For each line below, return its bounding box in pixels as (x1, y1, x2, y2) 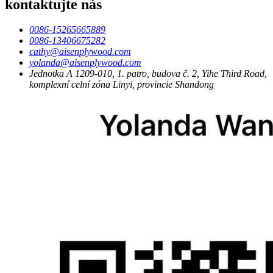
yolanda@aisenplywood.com (29, 57, 141, 68)
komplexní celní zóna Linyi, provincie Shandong (29, 79, 214, 90)
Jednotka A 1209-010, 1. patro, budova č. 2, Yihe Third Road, (29, 68, 267, 79)
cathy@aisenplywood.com (29, 46, 131, 57)
